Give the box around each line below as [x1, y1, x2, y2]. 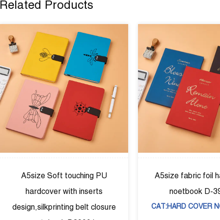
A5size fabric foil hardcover [82, 170, 178, 180]
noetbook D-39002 [97, 186, 163, 196]
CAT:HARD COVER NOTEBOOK [79, 202, 181, 210]
